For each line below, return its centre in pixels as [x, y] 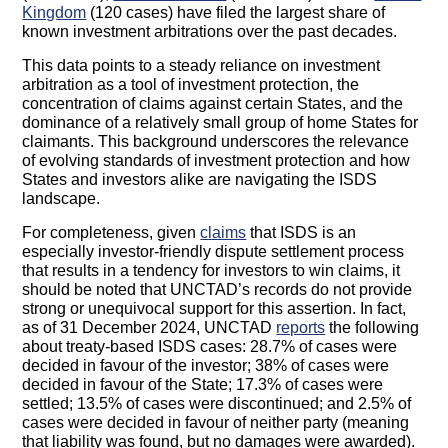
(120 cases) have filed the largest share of [236, 13]
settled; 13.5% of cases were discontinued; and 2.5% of [217, 404]
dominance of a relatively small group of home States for [220, 123]
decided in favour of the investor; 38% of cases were [206, 366]
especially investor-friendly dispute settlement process [213, 252]
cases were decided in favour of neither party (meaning [216, 423]
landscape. [61, 199]
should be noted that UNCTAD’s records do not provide [217, 290]
